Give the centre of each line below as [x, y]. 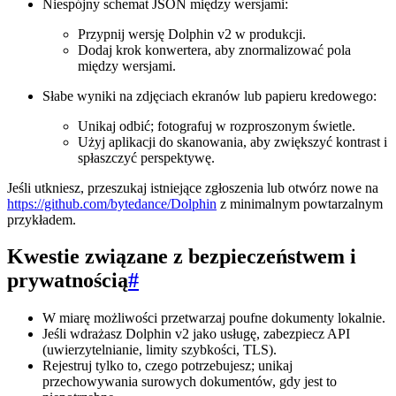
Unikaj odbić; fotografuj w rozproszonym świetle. [217, 126]
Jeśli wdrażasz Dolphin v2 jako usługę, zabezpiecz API [196, 334]
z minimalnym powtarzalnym [300, 203]
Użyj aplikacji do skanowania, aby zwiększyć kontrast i [232, 141]
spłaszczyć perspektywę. [146, 157]
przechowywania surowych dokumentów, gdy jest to [190, 382]
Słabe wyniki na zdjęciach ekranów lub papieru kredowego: [209, 95]
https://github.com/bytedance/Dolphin [112, 203]
